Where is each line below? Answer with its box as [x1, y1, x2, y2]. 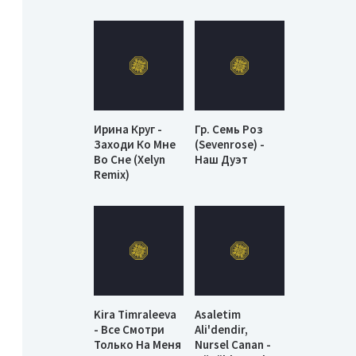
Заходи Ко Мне [94, 137, 176, 153]
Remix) [94, 167, 130, 183]
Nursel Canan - [195, 336, 272, 352]
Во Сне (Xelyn [94, 152, 165, 168]
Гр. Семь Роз [195, 122, 264, 137]
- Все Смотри [94, 321, 164, 337]
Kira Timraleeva [94, 306, 176, 322]
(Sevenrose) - [195, 137, 265, 153]
